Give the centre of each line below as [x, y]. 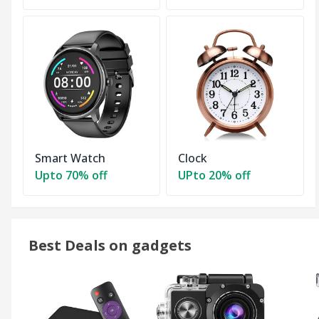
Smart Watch [70, 158]
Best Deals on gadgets [110, 246]
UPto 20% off [215, 176]
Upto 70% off [71, 176]
